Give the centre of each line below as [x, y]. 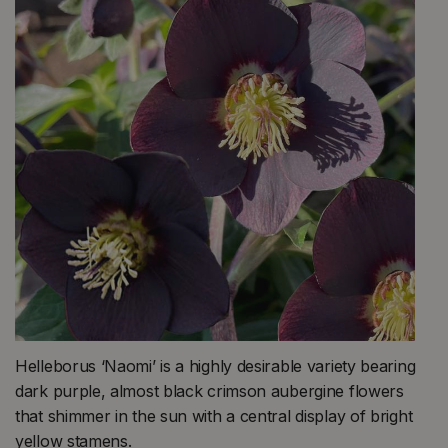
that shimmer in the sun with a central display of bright [214, 415]
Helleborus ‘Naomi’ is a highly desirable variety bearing [215, 365]
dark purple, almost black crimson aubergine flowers [209, 390]
